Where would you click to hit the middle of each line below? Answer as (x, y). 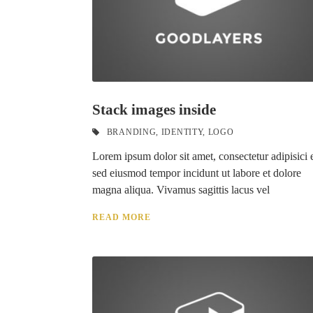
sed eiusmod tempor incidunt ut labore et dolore (197, 173)
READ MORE (122, 217)
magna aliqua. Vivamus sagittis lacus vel (181, 190)
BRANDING (131, 132)
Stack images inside (154, 110)
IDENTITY (182, 132)
